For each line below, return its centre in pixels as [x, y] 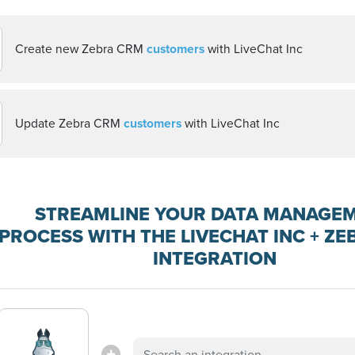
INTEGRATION [215, 259]
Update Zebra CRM [69, 123]
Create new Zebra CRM [81, 49]
